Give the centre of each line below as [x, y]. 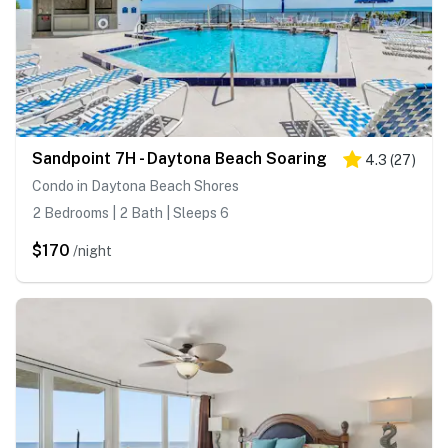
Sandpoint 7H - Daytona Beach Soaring [179, 159]
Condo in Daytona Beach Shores [135, 186]
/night [92, 251]
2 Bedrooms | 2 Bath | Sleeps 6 [130, 213]
